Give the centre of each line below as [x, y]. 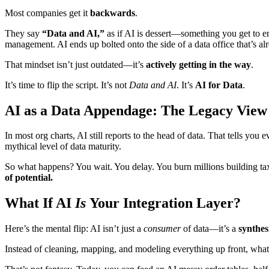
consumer [162, 229]
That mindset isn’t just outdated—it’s [75, 64]
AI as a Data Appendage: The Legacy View [136, 110]
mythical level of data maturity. [63, 147]
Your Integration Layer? [163, 203]
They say [23, 33]
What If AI [40, 203]
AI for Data [219, 85]
